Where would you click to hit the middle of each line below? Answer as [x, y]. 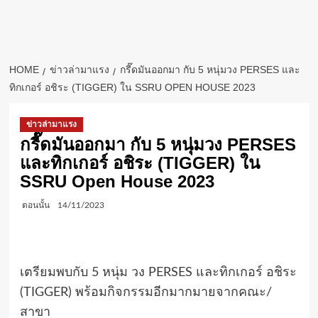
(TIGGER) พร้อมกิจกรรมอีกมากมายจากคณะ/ [146, 292]
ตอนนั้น [35, 205]
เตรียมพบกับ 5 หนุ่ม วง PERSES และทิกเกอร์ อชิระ [158, 273]
